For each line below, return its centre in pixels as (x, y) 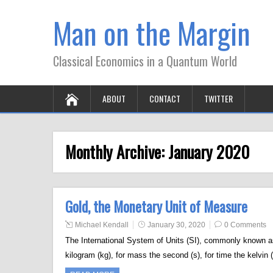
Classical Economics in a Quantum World (145, 61)
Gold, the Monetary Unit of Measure (156, 207)
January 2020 (209, 152)
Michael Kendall (102, 225)
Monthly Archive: (117, 152)
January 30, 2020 (176, 225)
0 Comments (245, 225)
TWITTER (218, 98)
